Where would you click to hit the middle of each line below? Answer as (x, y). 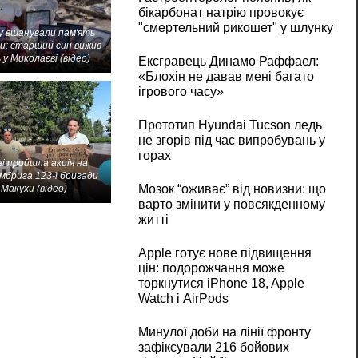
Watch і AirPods (183, 299)
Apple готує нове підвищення (225, 253)
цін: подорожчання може (211, 268)
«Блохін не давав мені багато (226, 77)
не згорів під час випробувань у (231, 141)
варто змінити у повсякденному (231, 205)
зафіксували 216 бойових (213, 348)
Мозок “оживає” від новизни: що (232, 189)
